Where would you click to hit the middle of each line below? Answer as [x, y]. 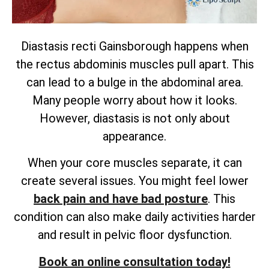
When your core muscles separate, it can [134, 163]
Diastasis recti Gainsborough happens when [134, 46]
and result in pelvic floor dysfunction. [134, 235]
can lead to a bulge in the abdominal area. [134, 82]
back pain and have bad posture [121, 199]
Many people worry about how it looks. [134, 100]
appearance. [134, 136]
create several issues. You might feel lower [134, 181]
